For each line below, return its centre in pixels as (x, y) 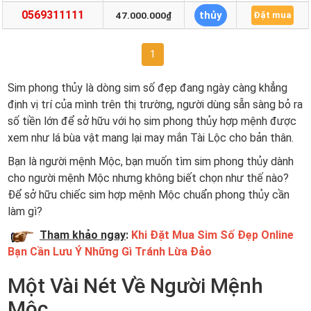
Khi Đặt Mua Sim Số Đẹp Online (212, 235)
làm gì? (25, 212)
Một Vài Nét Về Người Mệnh (135, 286)
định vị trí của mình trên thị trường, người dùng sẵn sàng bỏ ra (155, 105)
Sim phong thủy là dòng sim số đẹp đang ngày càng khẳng (148, 88)
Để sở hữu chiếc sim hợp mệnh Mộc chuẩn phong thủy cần (149, 195)
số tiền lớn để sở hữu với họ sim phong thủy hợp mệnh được (152, 121)
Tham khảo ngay (83, 235)
